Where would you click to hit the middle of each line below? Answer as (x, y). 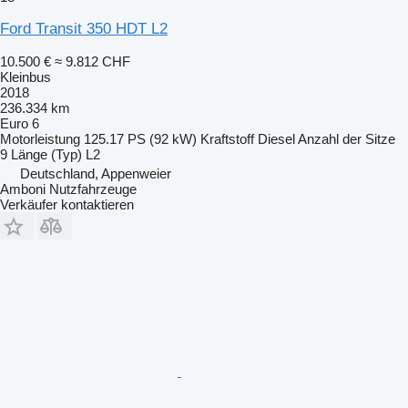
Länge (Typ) (46, 154)
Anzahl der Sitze (347, 138)
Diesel (276, 138)
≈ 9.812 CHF (92, 61)
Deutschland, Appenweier (96, 173)
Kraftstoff (227, 138)
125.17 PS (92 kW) (140, 138)
